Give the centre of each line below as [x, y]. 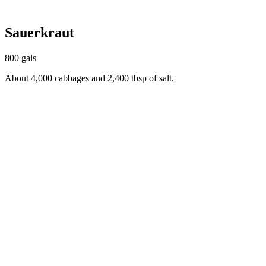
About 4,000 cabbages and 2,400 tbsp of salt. [89, 78]
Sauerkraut [39, 32]
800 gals [20, 58]
